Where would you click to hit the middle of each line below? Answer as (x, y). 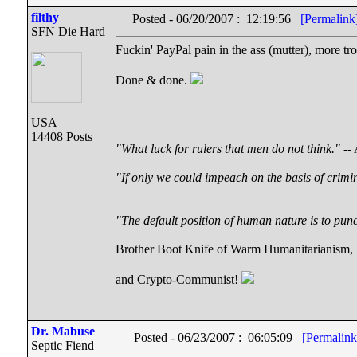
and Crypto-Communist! (178, 279)
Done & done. (153, 80)
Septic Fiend (63, 345)
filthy (45, 17)
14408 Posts (62, 137)
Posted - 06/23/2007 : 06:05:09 (218, 337)
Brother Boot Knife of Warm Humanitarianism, (234, 249)
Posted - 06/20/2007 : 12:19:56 (216, 18)
